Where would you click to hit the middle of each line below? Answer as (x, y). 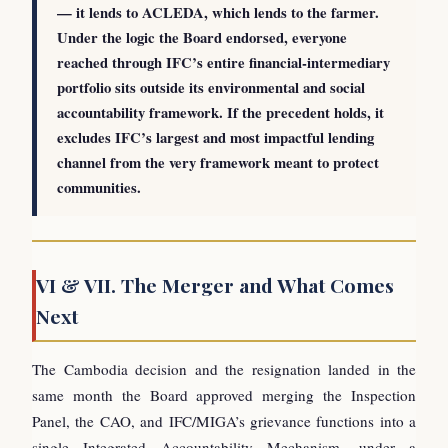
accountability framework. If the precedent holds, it (220, 112)
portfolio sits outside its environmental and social (211, 87)
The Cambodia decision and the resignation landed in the (224, 368)
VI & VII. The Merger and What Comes (215, 284)
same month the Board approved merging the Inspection (224, 394)
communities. (99, 187)
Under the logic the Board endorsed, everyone (202, 37)
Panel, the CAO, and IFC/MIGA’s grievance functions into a (224, 420)
